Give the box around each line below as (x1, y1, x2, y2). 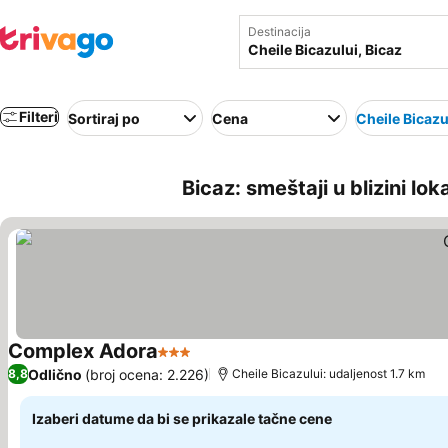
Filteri (19, 108, 58, 125)
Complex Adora (8, 339, 158, 363)
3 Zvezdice (157, 352, 241, 372)
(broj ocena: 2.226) (85, 365, 209, 383)
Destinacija (247, 24, 311, 39)
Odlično (28, 365, 82, 383)
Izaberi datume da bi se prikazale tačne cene (32, 410, 332, 427)
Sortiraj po (68, 109, 140, 127)
